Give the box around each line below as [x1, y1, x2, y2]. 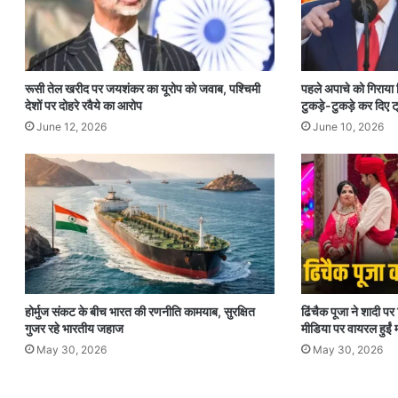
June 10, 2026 [313, 119, 385, 133]
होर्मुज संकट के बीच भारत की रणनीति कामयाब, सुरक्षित [25, 304, 256, 320]
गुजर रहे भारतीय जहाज [25, 321, 124, 337]
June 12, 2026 [36, 119, 107, 133]
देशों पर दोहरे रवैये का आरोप [25, 97, 143, 113]
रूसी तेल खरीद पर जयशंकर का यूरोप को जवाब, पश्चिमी [25, 80, 261, 96]
